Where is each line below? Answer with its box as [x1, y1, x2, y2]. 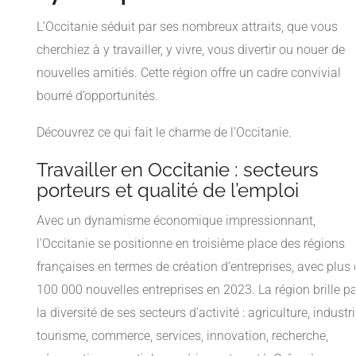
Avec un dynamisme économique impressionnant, [37, 213, 315, 229]
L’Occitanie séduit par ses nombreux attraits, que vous [37, 19, 338, 35]
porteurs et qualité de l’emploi [37, 179, 299, 203]
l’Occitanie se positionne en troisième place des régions [37, 236, 345, 252]
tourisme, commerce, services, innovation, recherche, [37, 328, 328, 344]
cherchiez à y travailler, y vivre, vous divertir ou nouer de [37, 42, 345, 58]
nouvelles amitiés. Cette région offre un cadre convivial [37, 65, 341, 81]
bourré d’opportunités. [37, 88, 158, 104]
